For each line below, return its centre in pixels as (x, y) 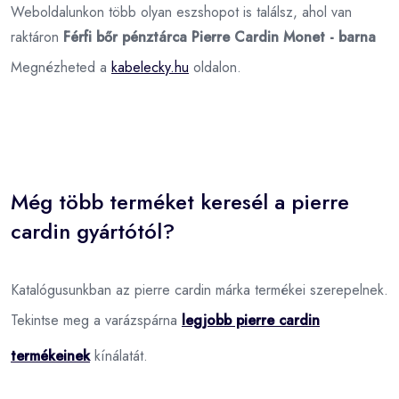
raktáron (37, 37)
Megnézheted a (61, 67)
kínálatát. (119, 355)
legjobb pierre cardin (251, 320)
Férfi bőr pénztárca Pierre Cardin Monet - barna (220, 37)
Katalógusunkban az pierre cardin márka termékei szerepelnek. (199, 289)
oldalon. (215, 67)
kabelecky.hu (150, 67)
